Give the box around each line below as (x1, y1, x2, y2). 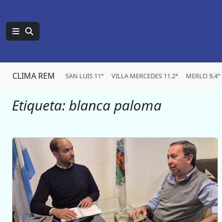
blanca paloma (69, 96, 162, 114)
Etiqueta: (12, 96, 69, 114)
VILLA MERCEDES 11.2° (111, 71, 178, 80)
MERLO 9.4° (186, 71, 220, 80)
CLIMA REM (12, 70, 55, 81)
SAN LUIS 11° (65, 71, 104, 80)
